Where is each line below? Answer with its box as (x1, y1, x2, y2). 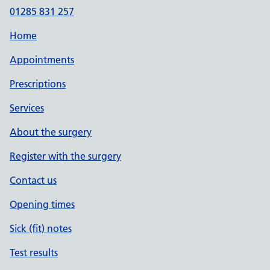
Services (10, 102, 44, 114)
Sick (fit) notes (10, 222, 72, 234)
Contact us (10, 174, 57, 186)
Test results (10, 246, 58, 259)
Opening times (10, 198, 75, 210)
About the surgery (10, 126, 92, 138)
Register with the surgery (10, 150, 121, 162)
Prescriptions (10, 78, 66, 90)
